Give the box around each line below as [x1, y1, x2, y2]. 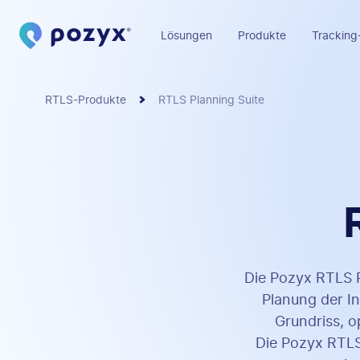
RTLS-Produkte [45, 94, 126, 106]
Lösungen [161, 30, 212, 42]
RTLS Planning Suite [157, 94, 264, 106]
